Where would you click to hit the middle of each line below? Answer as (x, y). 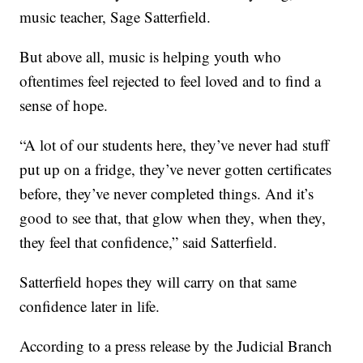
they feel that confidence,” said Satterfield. (149, 241)
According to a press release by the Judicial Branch (176, 345)
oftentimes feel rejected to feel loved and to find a (171, 80)
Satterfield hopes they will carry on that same (158, 281)
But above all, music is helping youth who (151, 56)
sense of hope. (64, 105)
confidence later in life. (90, 305)
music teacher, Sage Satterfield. (115, 16)
